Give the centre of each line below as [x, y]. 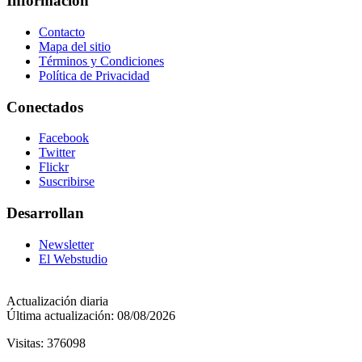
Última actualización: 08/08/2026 [91, 315]
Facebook [64, 138]
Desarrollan [45, 213]
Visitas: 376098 [46, 343]
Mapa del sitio [75, 46]
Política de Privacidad [94, 75]
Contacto [62, 32]
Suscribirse [67, 182]
